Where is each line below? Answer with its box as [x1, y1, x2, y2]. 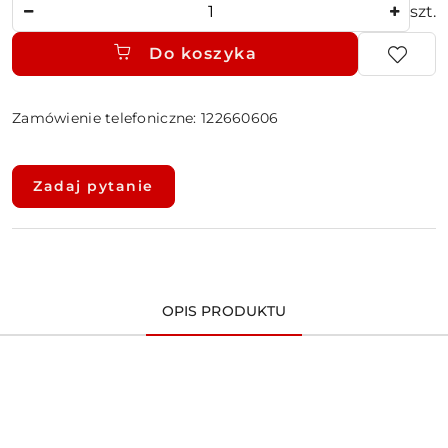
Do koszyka [149, 44, 257, 63]
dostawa [11, 197, 95, 231]
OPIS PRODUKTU [161, 302, 287, 320]
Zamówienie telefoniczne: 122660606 [12, 109, 279, 127]
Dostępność [11, 141, 130, 175]
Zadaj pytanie [33, 177, 154, 195]
